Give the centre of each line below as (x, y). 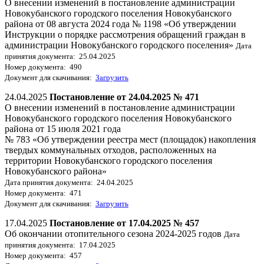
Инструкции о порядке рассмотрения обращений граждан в (125, 34)
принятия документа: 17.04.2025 (60, 245)
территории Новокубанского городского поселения (108, 160)
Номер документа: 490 (43, 67)
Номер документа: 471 (43, 193)
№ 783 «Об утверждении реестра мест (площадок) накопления (130, 139)
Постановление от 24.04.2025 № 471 (124, 97)
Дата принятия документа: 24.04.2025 (69, 182)
